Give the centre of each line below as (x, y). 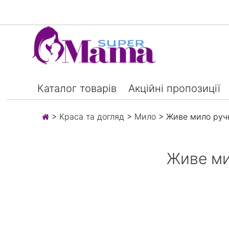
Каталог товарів (77, 88)
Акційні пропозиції (174, 88)
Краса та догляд (92, 116)
